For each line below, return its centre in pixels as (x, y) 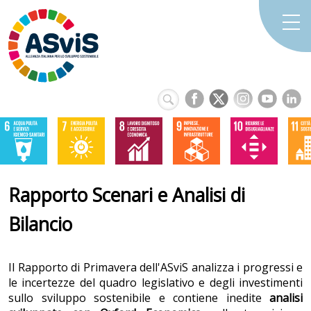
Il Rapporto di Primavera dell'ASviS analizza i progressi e (155, 267)
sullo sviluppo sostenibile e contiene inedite (139, 298)
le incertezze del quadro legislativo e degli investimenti (155, 283)
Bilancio (40, 224)
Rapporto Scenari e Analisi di (127, 195)
